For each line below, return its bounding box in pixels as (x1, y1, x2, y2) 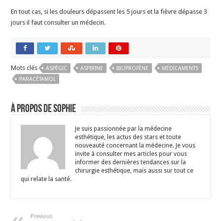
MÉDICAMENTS (162, 65, 199, 72)
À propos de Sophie (11, 103, 76, 115)
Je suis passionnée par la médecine (75, 125, 172, 132)
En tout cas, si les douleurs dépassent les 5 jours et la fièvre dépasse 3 (11, 7, 208, 15)
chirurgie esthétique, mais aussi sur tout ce (75, 167, 194, 174)
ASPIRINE (80, 65, 104, 72)
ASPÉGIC (46, 65, 68, 72)
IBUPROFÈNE (116, 65, 149, 72)
